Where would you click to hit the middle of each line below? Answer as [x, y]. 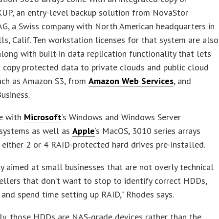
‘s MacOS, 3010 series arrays [148, 131]
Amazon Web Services [131, 81]
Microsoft [43, 117]
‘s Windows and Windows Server [121, 117]
